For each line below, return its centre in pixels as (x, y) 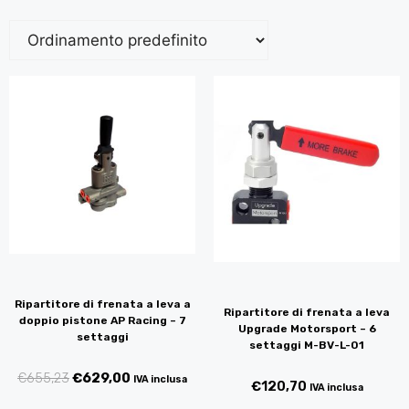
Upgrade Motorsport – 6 (307, 329)
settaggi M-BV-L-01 (307, 346)
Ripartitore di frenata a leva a (102, 304)
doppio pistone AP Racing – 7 (102, 320)
